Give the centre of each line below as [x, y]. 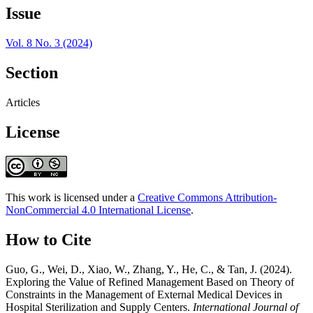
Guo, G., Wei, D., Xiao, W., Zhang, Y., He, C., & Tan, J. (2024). [149, 269]
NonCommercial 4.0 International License [98, 210]
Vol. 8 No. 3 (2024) [49, 43]
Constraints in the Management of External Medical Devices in [144, 294]
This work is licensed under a [72, 197]
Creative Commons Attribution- [207, 197]
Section [32, 73]
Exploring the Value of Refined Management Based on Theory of [150, 282]
